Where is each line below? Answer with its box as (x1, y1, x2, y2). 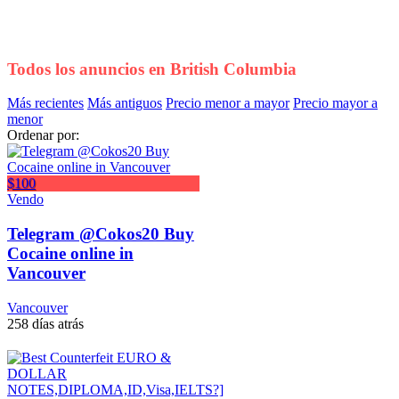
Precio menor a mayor (166, 95, 289, 111)
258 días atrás (7, 315, 84, 331)
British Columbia (170, 59, 297, 78)
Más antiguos (87, 95, 162, 111)
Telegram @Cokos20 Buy (7, 224, 194, 244)
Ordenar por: (7, 127, 79, 143)
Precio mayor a (293, 95, 378, 111)
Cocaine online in (7, 244, 134, 264)
